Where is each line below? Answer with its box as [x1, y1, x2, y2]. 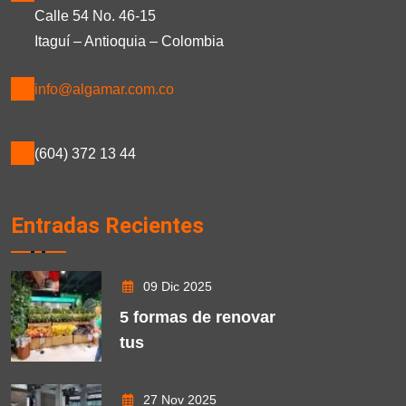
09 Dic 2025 [142, 279, 212, 295]
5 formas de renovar [120, 308, 275, 327]
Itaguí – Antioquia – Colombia [34, 33, 224, 49]
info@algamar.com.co [34, 81, 174, 97]
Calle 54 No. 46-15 [34, 7, 156, 24]
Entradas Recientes [11, 212, 204, 238]
